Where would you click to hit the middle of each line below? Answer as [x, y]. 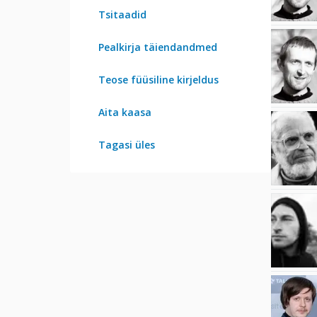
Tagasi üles [127, 144]
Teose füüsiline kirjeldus [158, 79]
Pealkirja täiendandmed [158, 47]
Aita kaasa [125, 112]
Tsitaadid [122, 14]
